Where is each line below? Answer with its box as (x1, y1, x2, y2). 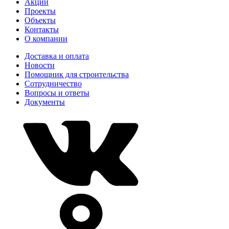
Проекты (25, 7, 56, 15)
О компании (25, 34, 67, 43)
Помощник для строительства (25, 70, 129, 79)
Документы (25, 98, 65, 106)
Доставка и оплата (25, 52, 89, 60)
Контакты (25, 25, 59, 34)
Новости (25, 61, 55, 70)
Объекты (25, 16, 56, 25)
